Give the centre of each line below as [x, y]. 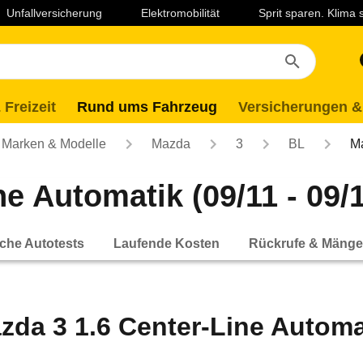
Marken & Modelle [54, 144]
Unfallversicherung [54, 13]
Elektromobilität [180, 13]
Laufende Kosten [167, 243]
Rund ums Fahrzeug [147, 107]
